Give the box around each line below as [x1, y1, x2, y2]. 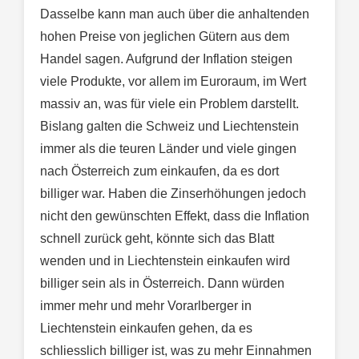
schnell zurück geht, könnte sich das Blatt [40, 232, 274, 246]
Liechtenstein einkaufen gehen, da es [40, 321, 252, 336]
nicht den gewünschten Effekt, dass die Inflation [40, 209, 309, 224]
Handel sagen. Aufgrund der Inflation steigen [40, 52, 292, 67]
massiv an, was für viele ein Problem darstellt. [40, 97, 299, 111]
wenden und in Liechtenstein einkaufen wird [40, 254, 290, 268]
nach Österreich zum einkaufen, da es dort [40, 164, 279, 179]
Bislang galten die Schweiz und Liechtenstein [40, 119, 299, 134]
